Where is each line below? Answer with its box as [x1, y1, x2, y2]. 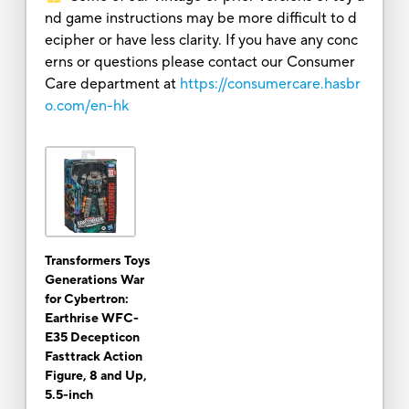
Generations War [44, 271, 144, 288]
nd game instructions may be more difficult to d [44, 8, 357, 27]
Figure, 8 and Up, [44, 367, 147, 384]
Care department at [44, 74, 176, 93]
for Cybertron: [44, 290, 129, 308]
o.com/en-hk [44, 96, 129, 115]
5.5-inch [44, 386, 93, 404]
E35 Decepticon [44, 329, 140, 346]
